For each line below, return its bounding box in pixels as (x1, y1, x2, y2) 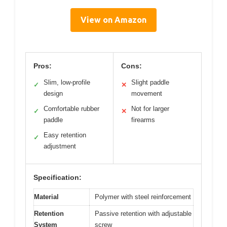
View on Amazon (81, 15, 146, 24)
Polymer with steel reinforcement (95, 193, 191, 201)
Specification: (33, 173, 82, 181)
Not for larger (131, 104, 169, 112)
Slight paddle (131, 78, 169, 86)
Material (34, 193, 59, 201)
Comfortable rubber (44, 104, 99, 112)
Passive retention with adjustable (95, 209, 192, 217)
